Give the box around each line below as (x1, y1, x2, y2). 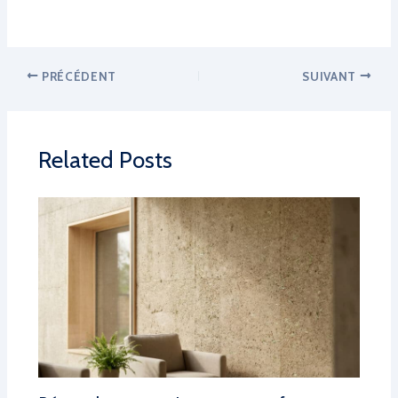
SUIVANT (302, 68, 360, 84)
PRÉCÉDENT (38, 68, 116, 84)
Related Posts (37, 146, 172, 175)
